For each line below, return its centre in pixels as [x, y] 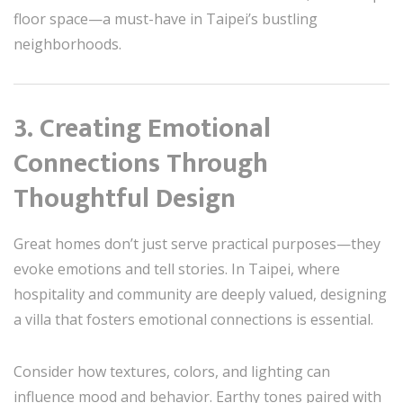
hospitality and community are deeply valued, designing [200, 294]
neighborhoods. [67, 44]
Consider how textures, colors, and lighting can [172, 371]
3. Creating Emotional [142, 128]
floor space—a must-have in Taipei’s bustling [166, 18]
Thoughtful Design [125, 198]
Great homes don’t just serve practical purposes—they [197, 243]
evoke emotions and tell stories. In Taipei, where [177, 269]
